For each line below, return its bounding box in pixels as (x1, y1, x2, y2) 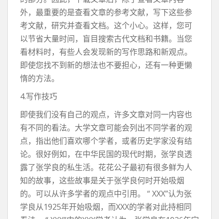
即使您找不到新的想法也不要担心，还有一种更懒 (20, 60, 192, 70)
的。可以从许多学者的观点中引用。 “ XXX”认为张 (20, 188, 192, 199)
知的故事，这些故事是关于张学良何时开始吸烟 (20, 175, 184, 186)
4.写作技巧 (20, 91, 57, 102)
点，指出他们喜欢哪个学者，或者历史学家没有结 (20, 135, 192, 146)
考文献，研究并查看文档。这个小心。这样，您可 (20, 20, 192, 31)
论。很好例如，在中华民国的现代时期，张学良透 (20, 149, 192, 159)
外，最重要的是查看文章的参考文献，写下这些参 (20, 7, 192, 18)
